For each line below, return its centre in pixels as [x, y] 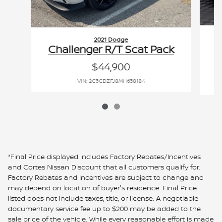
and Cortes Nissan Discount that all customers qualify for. [104, 166]
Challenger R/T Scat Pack [111, 50]
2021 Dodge [111, 40]
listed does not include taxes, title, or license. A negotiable [103, 198]
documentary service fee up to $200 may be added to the [104, 208]
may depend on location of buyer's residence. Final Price [102, 187]
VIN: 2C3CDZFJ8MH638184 [111, 81]
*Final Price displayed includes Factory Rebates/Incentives [104, 156]
